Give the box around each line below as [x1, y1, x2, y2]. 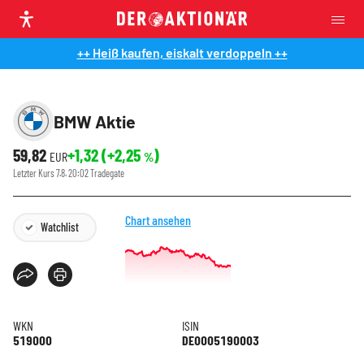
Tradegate [90, 167, 124, 179]
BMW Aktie [54, 110, 136, 132]
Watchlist [41, 220, 79, 234]
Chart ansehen [125, 212, 191, 227]
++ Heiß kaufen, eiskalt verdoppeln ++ [76, 45, 288, 60]
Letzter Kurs [13, 167, 56, 179]
